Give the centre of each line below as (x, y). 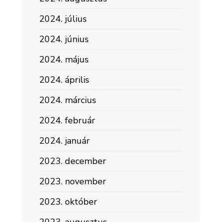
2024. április (64, 80)
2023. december (73, 161)
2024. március (68, 100)
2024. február (67, 120)
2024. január (64, 141)
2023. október (68, 202)
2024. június (64, 39)
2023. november (73, 181)
